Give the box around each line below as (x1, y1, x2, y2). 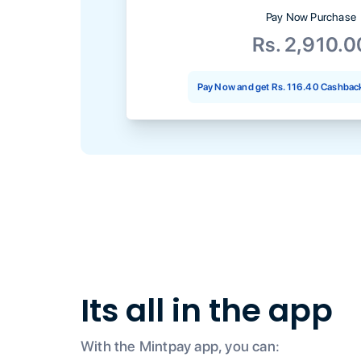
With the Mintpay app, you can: (81, 338, 280, 355)
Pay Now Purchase (265, 10, 357, 23)
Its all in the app (81, 288, 333, 333)
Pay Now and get (197, 81, 270, 93)
